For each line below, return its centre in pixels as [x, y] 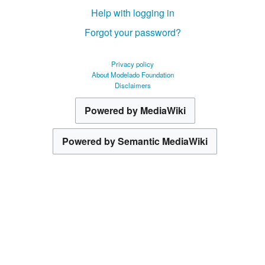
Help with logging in [132, 13]
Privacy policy [132, 64]
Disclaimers [132, 85]
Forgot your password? [132, 33]
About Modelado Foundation [132, 75]
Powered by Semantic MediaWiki [135, 141]
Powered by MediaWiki [135, 111]
